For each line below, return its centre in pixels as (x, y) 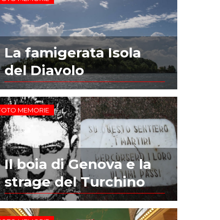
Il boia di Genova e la (78, 164)
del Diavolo (44, 70)
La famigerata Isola (73, 53)
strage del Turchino (75, 181)
